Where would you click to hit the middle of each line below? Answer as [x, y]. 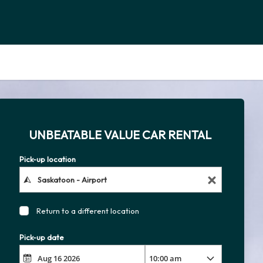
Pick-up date [41, 237]
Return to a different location [87, 211]
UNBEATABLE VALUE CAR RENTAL [121, 135]
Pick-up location [47, 159]
